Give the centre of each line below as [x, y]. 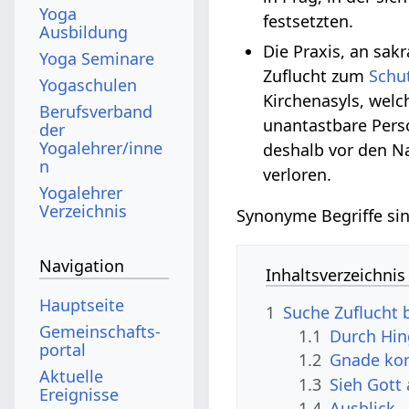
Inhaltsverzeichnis [336, 274]
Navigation [82, 266]
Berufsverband [96, 111]
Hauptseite [82, 304]
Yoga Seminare [97, 58]
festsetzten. [309, 21]
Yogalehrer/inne [101, 147]
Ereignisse [79, 394]
